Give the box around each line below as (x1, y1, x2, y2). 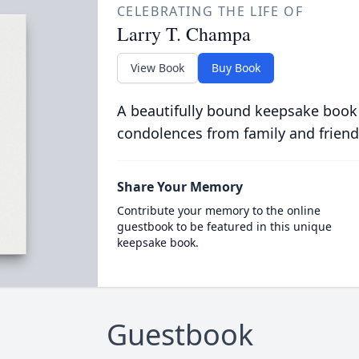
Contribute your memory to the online (116, 203, 321, 218)
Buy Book (211, 60, 260, 75)
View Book (130, 60, 184, 75)
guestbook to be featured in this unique (116, 219, 332, 234)
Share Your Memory (116, 178, 243, 196)
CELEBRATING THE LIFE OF (116, 2, 304, 20)
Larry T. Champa (116, 21, 251, 46)
